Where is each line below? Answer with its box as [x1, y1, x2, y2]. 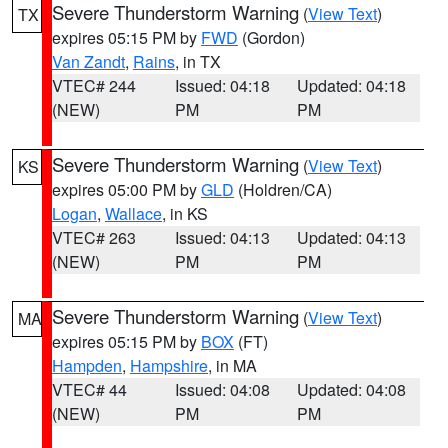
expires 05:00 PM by [52, 178, 201, 201]
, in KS [162, 202, 208, 225]
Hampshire [130, 354, 208, 377]
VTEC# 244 [52, 74, 136, 97]
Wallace [105, 202, 162, 225]
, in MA [208, 354, 257, 377]
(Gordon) [238, 26, 305, 49]
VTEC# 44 [52, 378, 127, 401]
